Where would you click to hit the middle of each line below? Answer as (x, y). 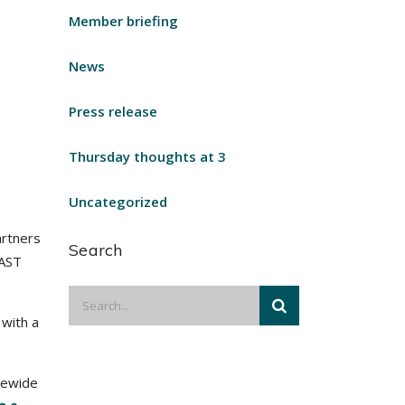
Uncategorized (118, 202)
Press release (113, 111)
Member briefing (123, 21)
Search (96, 250)
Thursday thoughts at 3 (147, 156)
